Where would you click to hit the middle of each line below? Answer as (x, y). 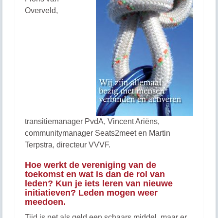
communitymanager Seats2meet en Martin (98, 133)
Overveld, (41, 10)
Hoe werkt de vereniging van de (91, 165)
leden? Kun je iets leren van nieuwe (99, 183)
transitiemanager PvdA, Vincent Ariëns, (92, 121)
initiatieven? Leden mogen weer (91, 193)
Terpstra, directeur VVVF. (68, 145)
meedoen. (45, 202)
